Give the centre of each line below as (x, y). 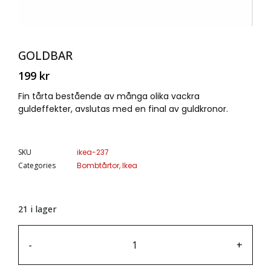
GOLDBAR (45, 55)
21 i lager (38, 208)
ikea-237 (93, 152)
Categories (37, 165)
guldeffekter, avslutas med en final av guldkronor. (123, 109)
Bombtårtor (98, 165)
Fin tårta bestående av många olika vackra (109, 96)
